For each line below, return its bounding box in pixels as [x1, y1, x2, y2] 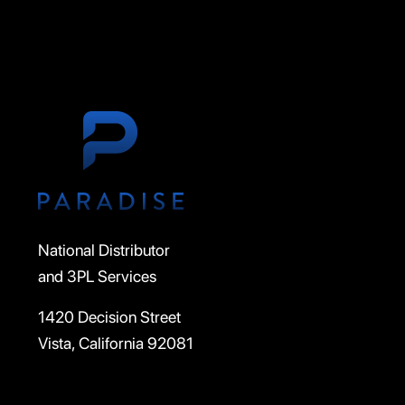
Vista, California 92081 [38, 334, 193, 353]
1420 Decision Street [38, 307, 181, 327]
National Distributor [38, 240, 170, 260]
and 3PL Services [38, 267, 156, 287]
